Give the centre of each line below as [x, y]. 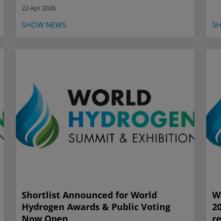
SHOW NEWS [44, 25]
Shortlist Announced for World [89, 195]
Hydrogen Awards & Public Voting [96, 207]
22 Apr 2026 [39, 8]
